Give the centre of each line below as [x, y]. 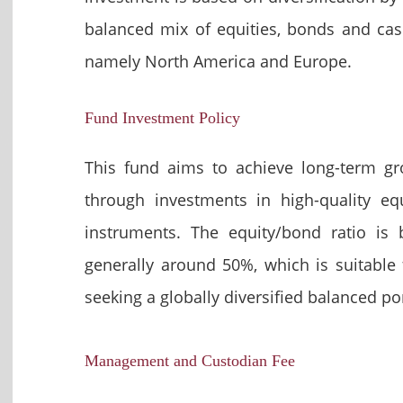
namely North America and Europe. [218, 61]
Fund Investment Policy [162, 117]
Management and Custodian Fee [190, 360]
